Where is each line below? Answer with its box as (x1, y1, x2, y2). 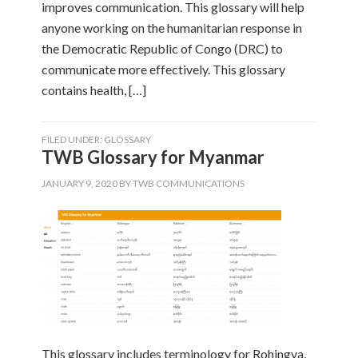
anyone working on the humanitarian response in (42, 20, 303, 35)
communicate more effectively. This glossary (42, 62, 286, 77)
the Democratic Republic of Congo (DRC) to (42, 41, 284, 56)
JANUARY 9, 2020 (42, 177, 118, 189)
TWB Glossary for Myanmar (42, 146, 265, 168)
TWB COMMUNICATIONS (133, 177, 245, 189)
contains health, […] (42, 82, 147, 97)
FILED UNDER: (42, 133, 105, 145)
